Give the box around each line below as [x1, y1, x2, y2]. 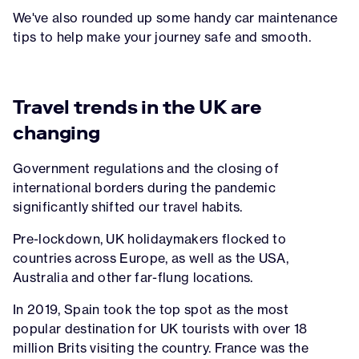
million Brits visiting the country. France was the [13, 340, 309, 356]
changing [13, 121, 101, 144]
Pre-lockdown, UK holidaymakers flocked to [13, 231, 287, 247]
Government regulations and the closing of [13, 160, 280, 176]
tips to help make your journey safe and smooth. [13, 29, 312, 45]
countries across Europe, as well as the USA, [13, 250, 289, 266]
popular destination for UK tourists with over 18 [13, 321, 308, 337]
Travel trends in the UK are [13, 95, 262, 119]
